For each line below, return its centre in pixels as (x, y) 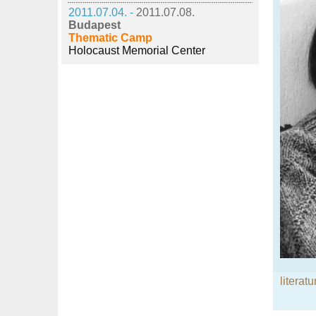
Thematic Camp (110, 38)
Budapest (95, 25)
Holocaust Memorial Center (137, 50)
